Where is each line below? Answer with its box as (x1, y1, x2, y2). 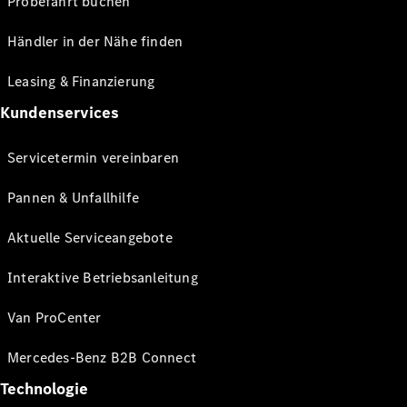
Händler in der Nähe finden (7, 31, 184, 51)
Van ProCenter (7, 307, 102, 327)
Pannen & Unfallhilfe (7, 187, 139, 207)
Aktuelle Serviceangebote (7, 227, 173, 247)
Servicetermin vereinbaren (7, 147, 179, 167)
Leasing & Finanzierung (7, 71, 155, 91)
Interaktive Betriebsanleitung (7, 267, 198, 287)
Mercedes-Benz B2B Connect (7, 347, 196, 367)
